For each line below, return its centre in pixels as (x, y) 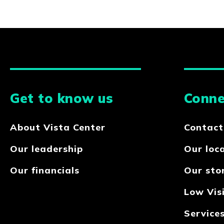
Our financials (45, 170)
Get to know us (61, 98)
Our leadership (46, 149)
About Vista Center (58, 127)
